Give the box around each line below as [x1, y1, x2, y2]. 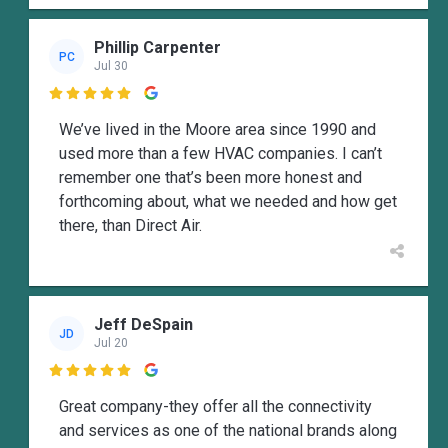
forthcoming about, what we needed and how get [59, 191, 397, 211]
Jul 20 [94, 336, 128, 351]
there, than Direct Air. [59, 215, 202, 235]
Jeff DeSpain [94, 315, 193, 335]
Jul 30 [94, 59, 128, 74]
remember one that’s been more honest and [59, 167, 362, 187]
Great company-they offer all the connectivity [59, 396, 372, 416]
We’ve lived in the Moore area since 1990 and [59, 119, 376, 139]
